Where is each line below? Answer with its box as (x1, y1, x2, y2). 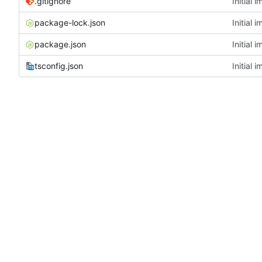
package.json (35, 39, 86, 50)
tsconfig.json (35, 61, 83, 71)
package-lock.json (35, 18, 105, 28)
